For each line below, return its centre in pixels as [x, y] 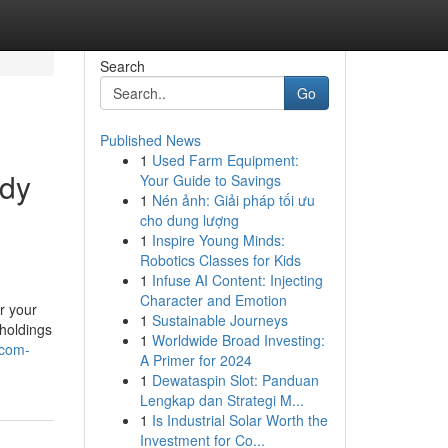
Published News [150, 140]
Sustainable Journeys [219, 320]
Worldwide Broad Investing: [238, 340]
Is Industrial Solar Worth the [239, 420]
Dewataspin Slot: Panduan [235, 380]
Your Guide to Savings [210, 180]
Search [122, 66]
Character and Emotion [213, 300]
